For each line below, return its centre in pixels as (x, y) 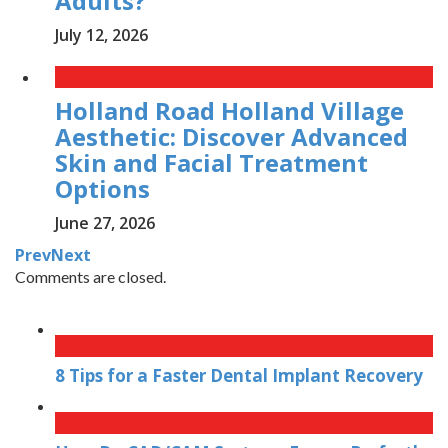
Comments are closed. (90, 277)
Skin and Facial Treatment (211, 163)
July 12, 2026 (101, 35)
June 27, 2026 (105, 223)
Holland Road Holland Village (229, 111)
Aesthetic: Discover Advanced (231, 137)
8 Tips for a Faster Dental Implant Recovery (239, 376)
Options (102, 189)
